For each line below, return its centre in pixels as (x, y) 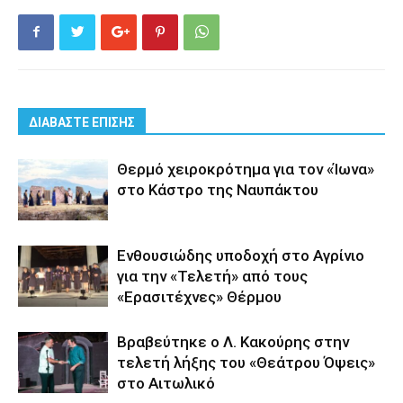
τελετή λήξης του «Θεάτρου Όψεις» (246, 362)
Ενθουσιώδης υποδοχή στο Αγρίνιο (241, 255)
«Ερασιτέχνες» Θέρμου (199, 296)
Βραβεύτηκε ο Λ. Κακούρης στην (233, 341)
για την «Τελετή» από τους (212, 276)
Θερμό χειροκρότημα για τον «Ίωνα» (246, 169)
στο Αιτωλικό (166, 383)
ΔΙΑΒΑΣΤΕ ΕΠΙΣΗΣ (82, 122)
